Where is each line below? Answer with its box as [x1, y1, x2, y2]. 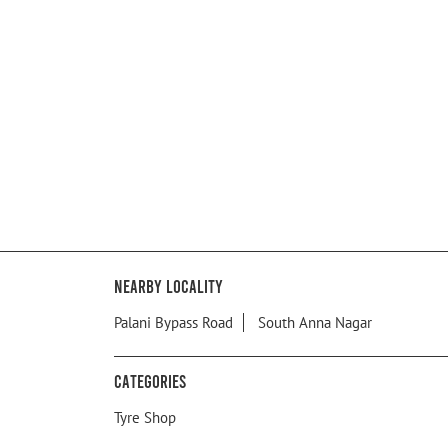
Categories [114, 370, 186, 393]
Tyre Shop [114, 408, 176, 428]
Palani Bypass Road [114, 313, 233, 333]
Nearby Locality [114, 275, 223, 298]
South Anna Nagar [258, 313, 372, 333]
